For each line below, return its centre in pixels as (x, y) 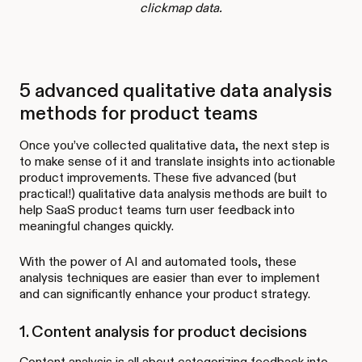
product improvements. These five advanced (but (158, 177)
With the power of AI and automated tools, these (158, 261)
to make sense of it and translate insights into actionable (177, 161)
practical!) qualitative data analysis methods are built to (173, 193)
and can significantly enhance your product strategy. (165, 293)
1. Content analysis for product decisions (163, 331)
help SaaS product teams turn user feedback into (157, 209)
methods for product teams (139, 112)
